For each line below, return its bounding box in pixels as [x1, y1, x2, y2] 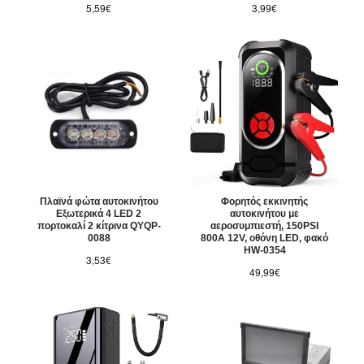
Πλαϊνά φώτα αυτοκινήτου [39, 196, 158, 208]
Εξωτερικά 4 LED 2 [56, 208, 142, 220]
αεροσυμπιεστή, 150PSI [210, 220, 319, 232]
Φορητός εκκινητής [221, 196, 309, 208]
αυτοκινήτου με [230, 208, 300, 220]
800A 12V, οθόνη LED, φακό [201, 232, 329, 245]
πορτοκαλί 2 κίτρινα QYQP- [37, 220, 161, 232]
